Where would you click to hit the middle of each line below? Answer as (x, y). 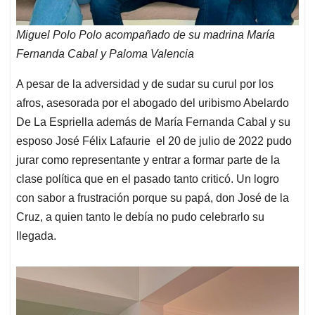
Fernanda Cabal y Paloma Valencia (105, 54)
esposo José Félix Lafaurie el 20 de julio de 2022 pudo (154, 141)
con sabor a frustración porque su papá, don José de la (153, 198)
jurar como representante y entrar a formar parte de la (148, 160)
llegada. (36, 236)
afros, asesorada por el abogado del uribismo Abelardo (153, 103)
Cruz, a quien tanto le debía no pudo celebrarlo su (140, 217)
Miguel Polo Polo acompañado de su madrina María (146, 35)
